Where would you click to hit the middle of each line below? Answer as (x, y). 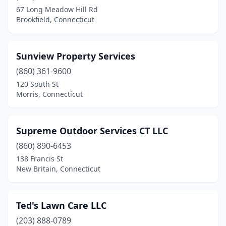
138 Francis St (40, 159)
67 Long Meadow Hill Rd (57, 9)
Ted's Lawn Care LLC (61, 205)
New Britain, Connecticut (58, 169)
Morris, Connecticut (49, 94)
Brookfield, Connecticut (55, 19)
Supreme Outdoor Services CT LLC (92, 131)
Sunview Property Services (76, 56)
